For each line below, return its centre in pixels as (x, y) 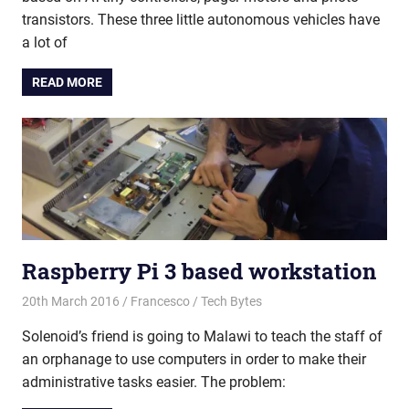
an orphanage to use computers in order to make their (194, 360)
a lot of (45, 43)
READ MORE (68, 83)
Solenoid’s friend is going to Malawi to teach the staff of (202, 337)
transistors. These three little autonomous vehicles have (201, 20)
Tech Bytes (231, 302)
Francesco (160, 302)
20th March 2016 (71, 302)
